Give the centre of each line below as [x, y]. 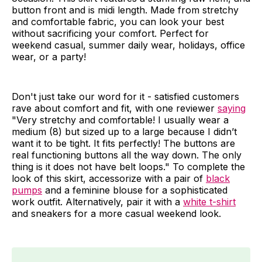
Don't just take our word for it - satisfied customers [125, 96]
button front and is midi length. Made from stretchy [125, 10]
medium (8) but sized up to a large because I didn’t [124, 131]
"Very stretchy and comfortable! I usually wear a [120, 120]
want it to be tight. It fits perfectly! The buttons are [123, 143]
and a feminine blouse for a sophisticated [135, 190]
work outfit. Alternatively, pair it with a [97, 201]
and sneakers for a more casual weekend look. [116, 213]
